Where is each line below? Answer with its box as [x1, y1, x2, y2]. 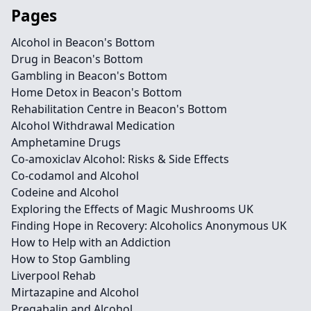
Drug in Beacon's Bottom [11, 51, 143, 67]
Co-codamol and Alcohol [11, 168, 139, 183]
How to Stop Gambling [11, 251, 131, 267]
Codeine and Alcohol [11, 185, 119, 200]
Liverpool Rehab [11, 268, 96, 283]
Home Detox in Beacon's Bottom [11, 85, 182, 100]
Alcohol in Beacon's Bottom [11, 35, 155, 50]
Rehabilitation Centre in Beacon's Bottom [11, 101, 227, 117]
